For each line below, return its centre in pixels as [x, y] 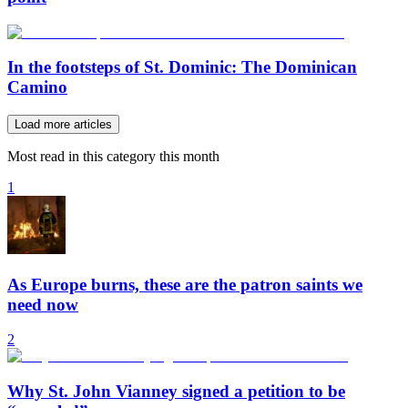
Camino [37, 87]
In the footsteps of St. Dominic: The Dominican [182, 67]
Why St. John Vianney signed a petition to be [176, 392]
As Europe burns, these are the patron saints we [185, 284]
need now [43, 304]
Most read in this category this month [113, 156]
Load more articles [63, 124]
